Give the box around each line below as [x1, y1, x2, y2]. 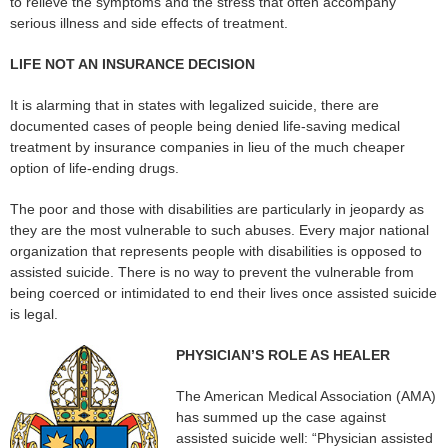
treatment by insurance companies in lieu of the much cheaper [10, 138, 405, 155]
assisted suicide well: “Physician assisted [176, 429, 433, 446]
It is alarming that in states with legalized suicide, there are [10, 96, 379, 113]
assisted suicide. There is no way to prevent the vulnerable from [10, 263, 414, 280]
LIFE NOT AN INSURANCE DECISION [10, 55, 255, 72]
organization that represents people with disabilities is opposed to [10, 242, 422, 259]
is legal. [10, 305, 58, 322]
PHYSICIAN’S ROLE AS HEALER [176, 346, 390, 363]
